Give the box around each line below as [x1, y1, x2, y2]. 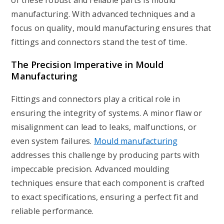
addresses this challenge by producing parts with [11, 149, 200, 160]
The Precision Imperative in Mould [11, 58, 163, 70]
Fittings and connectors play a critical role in [11, 93, 180, 104]
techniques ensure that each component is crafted [11, 177, 204, 188]
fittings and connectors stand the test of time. [11, 36, 187, 47]
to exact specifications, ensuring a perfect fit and [11, 191, 198, 202]
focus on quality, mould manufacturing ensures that [11, 22, 211, 33]
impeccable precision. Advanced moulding [11, 163, 170, 174]
